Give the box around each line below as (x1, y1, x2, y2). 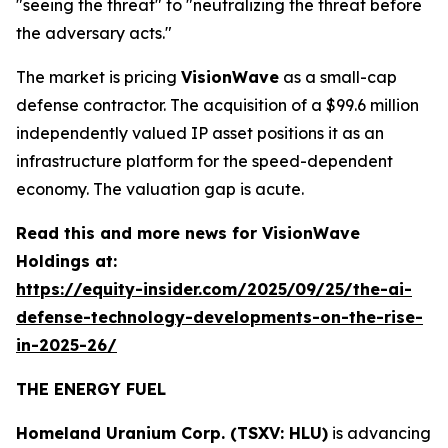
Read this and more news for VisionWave (16, 223, 360, 243)
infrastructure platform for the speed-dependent (16, 151, 393, 171)
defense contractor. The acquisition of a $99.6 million (16, 95, 419, 115)
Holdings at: (16, 251, 117, 271)
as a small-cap (279, 67, 397, 87)
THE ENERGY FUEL (16, 379, 166, 399)
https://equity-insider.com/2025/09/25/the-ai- (16, 279, 412, 299)
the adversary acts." (16, 23, 172, 43)
